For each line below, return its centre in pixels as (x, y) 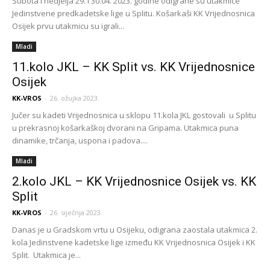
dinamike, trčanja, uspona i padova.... (80, 140)
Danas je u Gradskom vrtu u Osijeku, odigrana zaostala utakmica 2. (135, 230)
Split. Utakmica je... (46, 255)
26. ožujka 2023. (75, 98)
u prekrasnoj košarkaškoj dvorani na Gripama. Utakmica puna (125, 128)
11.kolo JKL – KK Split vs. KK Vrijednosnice (133, 67)
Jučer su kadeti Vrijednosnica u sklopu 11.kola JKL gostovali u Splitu (134, 115)
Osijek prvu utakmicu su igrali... (68, 26)
